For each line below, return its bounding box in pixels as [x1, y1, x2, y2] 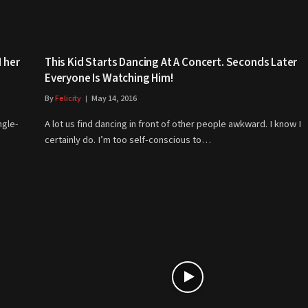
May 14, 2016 [91, 92, 137, 104]
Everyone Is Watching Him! [45, 69, 173, 87]
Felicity [55, 92, 81, 104]
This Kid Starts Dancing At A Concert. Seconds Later [45, 54, 298, 71]
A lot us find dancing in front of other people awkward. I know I [45, 116, 301, 131]
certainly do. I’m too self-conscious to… [45, 132, 211, 147]
